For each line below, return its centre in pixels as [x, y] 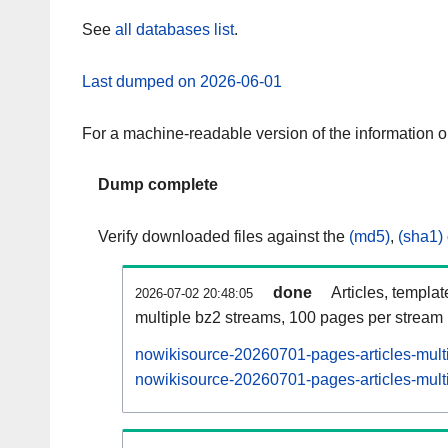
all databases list [174, 30]
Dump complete [158, 185]
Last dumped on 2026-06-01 [182, 81]
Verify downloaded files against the [223, 237]
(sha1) [420, 237]
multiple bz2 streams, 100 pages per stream [289, 318]
